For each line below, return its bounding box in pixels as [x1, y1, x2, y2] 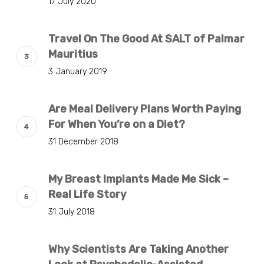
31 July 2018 [48, 206, 95, 217]
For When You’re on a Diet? [48, 117, 185, 131]
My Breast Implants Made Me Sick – [48, 172, 229, 186]
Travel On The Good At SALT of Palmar [48, 32, 245, 45]
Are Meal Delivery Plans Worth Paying [48, 102, 241, 115]
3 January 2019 [48, 66, 107, 77]
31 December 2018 [48, 136, 118, 147]
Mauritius [48, 47, 98, 61]
